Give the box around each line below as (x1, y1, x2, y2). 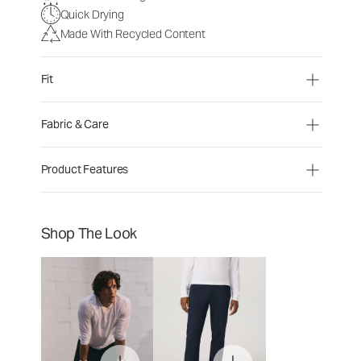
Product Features (40, 162, 129, 176)
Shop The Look (40, 224, 137, 243)
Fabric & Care (40, 117, 109, 131)
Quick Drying (60, 6, 124, 22)
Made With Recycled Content (60, 26, 205, 41)
